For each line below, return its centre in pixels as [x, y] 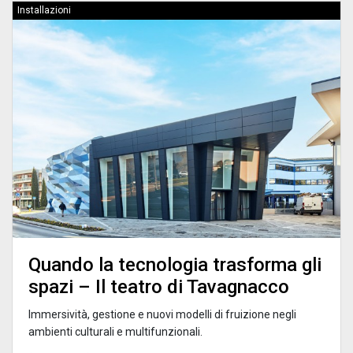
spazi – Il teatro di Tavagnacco [159, 286]
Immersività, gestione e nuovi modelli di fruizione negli [162, 314]
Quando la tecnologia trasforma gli [175, 264]
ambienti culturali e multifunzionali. [115, 331]
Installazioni [44, 10]
